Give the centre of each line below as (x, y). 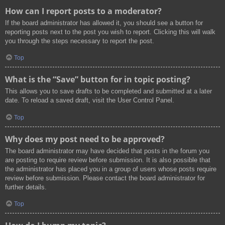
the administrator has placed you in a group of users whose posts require (111, 169)
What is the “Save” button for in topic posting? (98, 80)
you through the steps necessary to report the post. (80, 41)
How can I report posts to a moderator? (83, 11)
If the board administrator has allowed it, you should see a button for (104, 23)
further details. (26, 187)
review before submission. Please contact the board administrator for (105, 178)
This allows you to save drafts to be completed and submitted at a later (108, 91)
